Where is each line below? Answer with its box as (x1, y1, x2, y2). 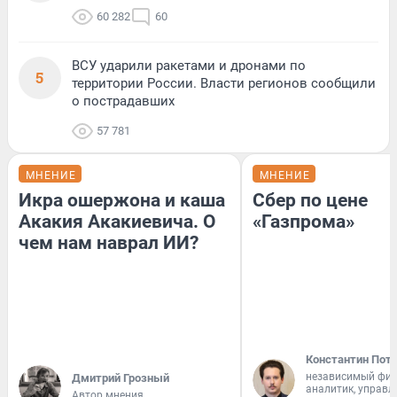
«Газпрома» (253, 210, 354, 232)
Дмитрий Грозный (72, 370, 169, 385)
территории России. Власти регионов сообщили (72, 74, 376, 91)
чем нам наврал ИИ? (19, 231, 198, 253)
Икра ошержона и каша (19, 189, 225, 211)
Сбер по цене (253, 189, 368, 211)
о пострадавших (72, 92, 175, 109)
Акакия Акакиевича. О (19, 210, 216, 232)
